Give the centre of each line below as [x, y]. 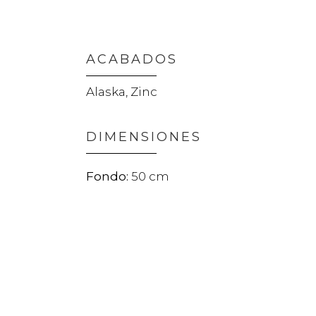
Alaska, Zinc [122, 91]
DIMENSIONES [144, 136]
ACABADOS [132, 59]
